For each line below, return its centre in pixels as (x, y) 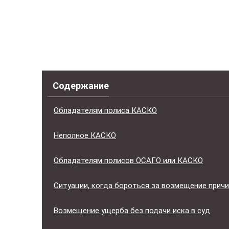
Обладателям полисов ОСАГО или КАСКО (128, 160)
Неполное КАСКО (85, 135)
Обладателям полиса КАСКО (105, 110)
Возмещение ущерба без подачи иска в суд (132, 210)
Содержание (81, 85)
